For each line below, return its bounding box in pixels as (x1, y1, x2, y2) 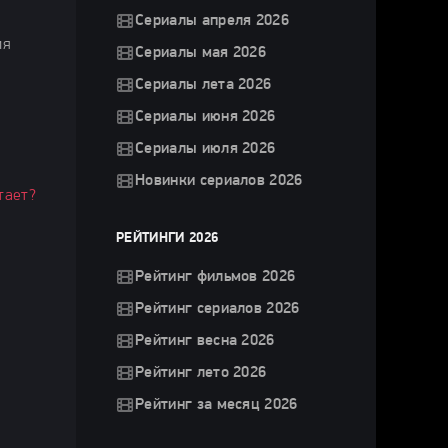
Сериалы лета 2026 (135, 77, 272, 93)
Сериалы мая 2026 (135, 45, 267, 61)
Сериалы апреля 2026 (135, 13, 290, 29)
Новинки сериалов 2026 (135, 173, 303, 189)
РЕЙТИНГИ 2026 (116, 231, 219, 246)
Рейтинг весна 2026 (135, 333, 275, 349)
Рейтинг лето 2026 (135, 365, 267, 381)
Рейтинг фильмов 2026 (135, 269, 296, 285)
